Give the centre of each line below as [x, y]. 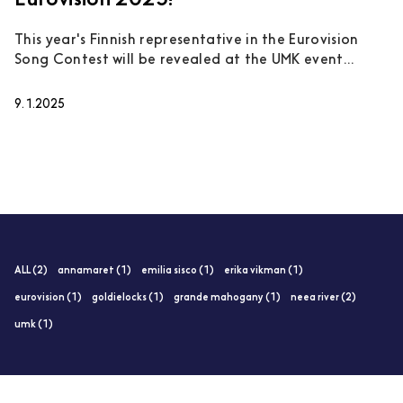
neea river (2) [323, 298]
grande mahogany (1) [227, 298]
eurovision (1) [48, 298]
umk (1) [34, 325]
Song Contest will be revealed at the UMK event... [185, 60]
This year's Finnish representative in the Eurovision [187, 40]
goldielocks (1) [128, 298]
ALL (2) [31, 271]
